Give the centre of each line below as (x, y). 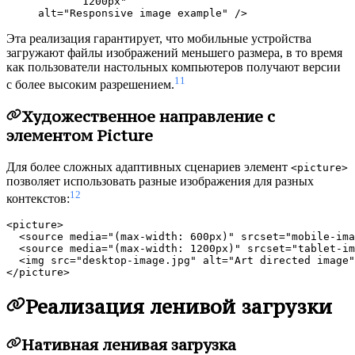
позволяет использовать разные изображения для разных (160, 181)
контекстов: (38, 199)
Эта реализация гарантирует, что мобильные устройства (159, 39)
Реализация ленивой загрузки (179, 307)
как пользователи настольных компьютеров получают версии (174, 67)
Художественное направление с (148, 117)
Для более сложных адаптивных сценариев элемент (149, 166)
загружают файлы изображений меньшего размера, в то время (174, 53)
